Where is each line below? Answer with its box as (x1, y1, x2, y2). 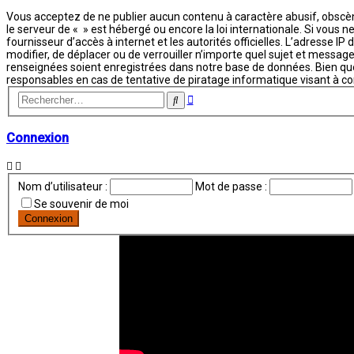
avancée (192, 103, 235, 116)
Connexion (6, 130, 69, 145)
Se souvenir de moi (33, 198, 129, 211)
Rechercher (177, 92, 230, 105)
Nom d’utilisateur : (17, 180, 107, 194)
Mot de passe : (194, 180, 267, 194)
